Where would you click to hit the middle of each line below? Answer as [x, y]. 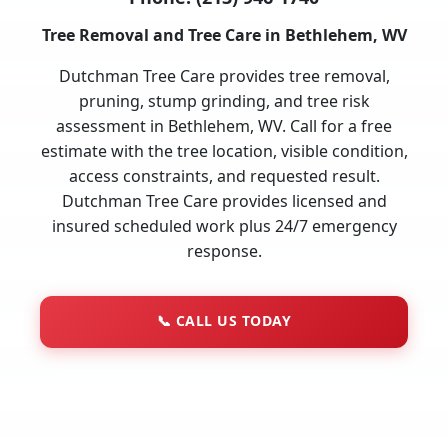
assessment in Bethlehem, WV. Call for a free [224, 125]
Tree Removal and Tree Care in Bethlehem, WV [224, 34]
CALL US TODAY [231, 320]
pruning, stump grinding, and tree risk [224, 100]
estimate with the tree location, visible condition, [224, 150]
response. [224, 250]
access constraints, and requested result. [224, 175]
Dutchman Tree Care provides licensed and [224, 200]
